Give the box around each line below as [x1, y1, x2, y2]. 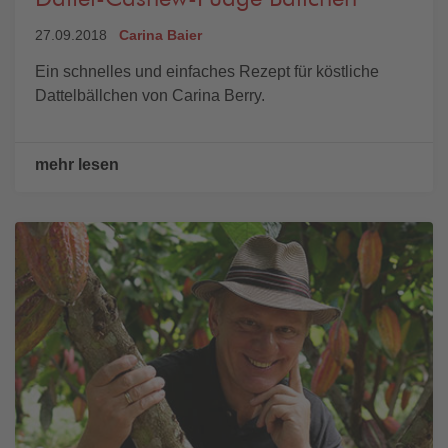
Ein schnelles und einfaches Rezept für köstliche [35, 63, 379, 80]
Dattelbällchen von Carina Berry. [35, 87, 265, 104]
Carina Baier [119, 27, 202, 43]
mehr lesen [35, 156, 119, 173]
